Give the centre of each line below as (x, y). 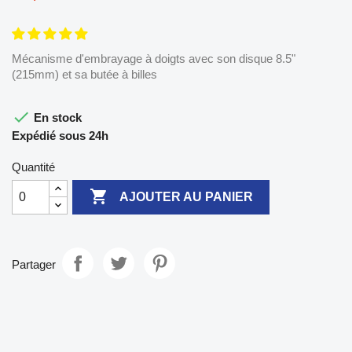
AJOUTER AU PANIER (186, 197)
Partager (34, 265)
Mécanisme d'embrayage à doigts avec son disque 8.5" (154, 58)
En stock (56, 117)
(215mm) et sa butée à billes (84, 74)
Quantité (33, 167)
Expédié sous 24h (60, 135)
